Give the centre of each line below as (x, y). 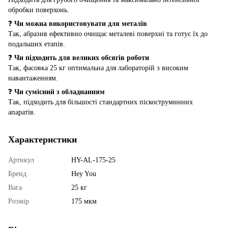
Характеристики (42, 140)
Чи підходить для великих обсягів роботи (82, 58)
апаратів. (22, 112)
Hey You (84, 174)
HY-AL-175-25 (93, 160)
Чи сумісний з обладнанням (60, 92)
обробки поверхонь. (39, 10)
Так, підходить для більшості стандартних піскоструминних (101, 102)
